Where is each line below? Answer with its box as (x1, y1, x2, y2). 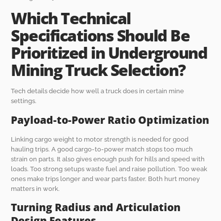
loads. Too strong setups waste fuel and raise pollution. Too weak (11, 165, 208, 173)
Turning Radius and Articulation (11, 200, 181, 215)
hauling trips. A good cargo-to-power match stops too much (11, 145, 193, 153)
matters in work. (11, 184, 60, 192)
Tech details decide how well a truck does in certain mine (11, 87, 184, 95)
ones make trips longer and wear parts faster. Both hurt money (11, 175, 200, 183)
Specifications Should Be (11, 25, 190, 46)
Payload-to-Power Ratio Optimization (11, 112, 210, 127)
